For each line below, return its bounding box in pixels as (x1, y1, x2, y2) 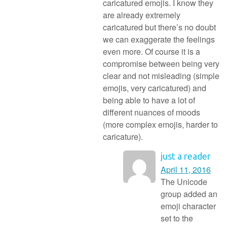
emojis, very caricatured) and (103, 82, 206, 94)
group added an (161, 187, 217, 200)
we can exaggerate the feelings (103, 33, 215, 45)
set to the (161, 212, 193, 224)
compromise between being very (103, 57, 219, 69)
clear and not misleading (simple (103, 69, 219, 82)
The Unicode (161, 175, 207, 187)
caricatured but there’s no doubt (103, 21, 216, 33)
